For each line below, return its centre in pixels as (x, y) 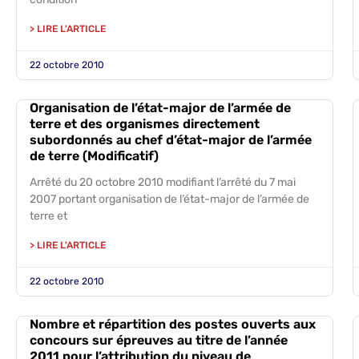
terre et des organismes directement (145, 124)
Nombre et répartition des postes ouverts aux (173, 324)
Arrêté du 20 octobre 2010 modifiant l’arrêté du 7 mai (163, 182)
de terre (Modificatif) (94, 156)
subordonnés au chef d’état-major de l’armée (171, 140)
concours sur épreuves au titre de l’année (159, 340)
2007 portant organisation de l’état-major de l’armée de (169, 199)
